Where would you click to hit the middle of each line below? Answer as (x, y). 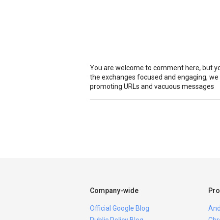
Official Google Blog (120, 208)
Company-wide (114, 190)
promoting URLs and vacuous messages (152, 86)
